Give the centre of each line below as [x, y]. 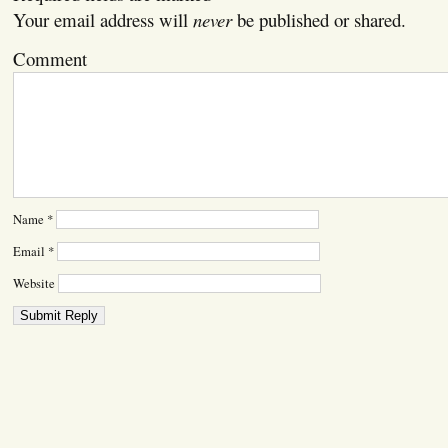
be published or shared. [318, 19]
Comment [49, 58]
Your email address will [102, 19]
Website [33, 283]
